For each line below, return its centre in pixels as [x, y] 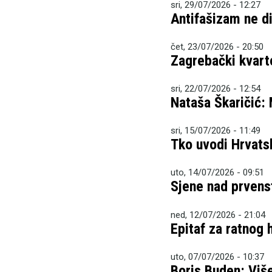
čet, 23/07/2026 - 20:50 [217, 46]
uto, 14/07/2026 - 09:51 [218, 173]
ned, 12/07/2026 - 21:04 [218, 215]
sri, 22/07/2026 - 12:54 [216, 89]
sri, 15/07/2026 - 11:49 [216, 131]
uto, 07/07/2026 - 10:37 [218, 257]
